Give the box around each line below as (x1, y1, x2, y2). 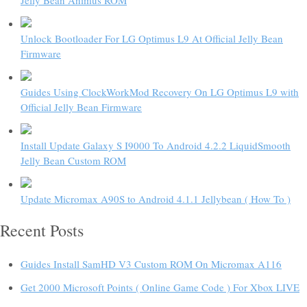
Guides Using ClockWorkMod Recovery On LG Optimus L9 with (21, 84, 299, 99)
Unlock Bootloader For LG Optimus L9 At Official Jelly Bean (21, 31, 283, 45)
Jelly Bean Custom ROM (21, 153, 126, 167)
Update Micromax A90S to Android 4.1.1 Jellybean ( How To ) (21, 191, 291, 206)
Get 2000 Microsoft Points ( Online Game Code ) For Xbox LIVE (21, 280, 299, 294)
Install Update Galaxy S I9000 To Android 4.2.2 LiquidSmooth (21, 138, 291, 152)
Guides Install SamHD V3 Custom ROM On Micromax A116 (21, 256, 282, 271)
